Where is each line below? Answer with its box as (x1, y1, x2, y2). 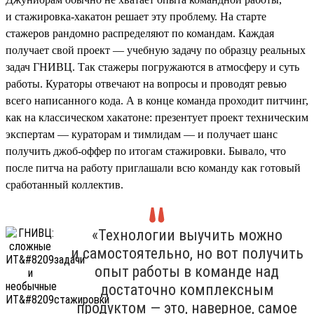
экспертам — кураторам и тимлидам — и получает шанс (6, 128, 278, 140)
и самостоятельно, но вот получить (70, 244, 303, 262)
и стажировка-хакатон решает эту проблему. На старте (6, 10, 266, 22)
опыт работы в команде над (95, 262, 279, 280)
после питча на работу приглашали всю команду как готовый (6, 161, 301, 174)
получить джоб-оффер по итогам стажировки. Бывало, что (6, 144, 286, 157)
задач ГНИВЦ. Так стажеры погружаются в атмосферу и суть (6, 60, 299, 73)
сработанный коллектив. (6, 178, 123, 191)
